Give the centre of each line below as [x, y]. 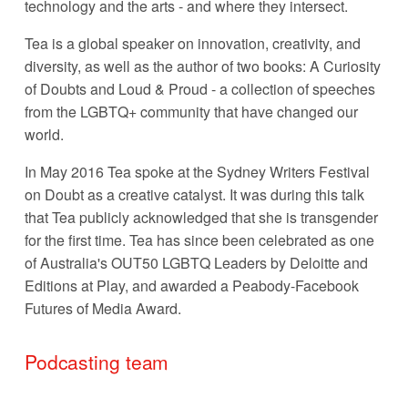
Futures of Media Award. [102, 308]
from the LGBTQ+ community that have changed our [191, 111]
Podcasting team [97, 361]
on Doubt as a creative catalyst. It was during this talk [194, 194]
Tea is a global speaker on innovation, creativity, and [192, 43]
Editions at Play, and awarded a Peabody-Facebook [191, 285]
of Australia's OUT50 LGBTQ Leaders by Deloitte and [196, 262]
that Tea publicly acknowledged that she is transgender [201, 217]
